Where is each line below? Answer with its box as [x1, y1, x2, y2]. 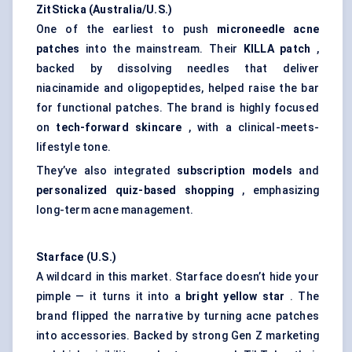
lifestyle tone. [36, 141, 111, 154]
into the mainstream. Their [79, 42, 244, 56]
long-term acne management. [36, 203, 194, 217]
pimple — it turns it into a [36, 290, 185, 303]
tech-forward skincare [56, 121, 182, 134]
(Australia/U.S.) [89, 3, 173, 16]
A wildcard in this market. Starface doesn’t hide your [36, 270, 319, 284]
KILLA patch [243, 42, 311, 56]
